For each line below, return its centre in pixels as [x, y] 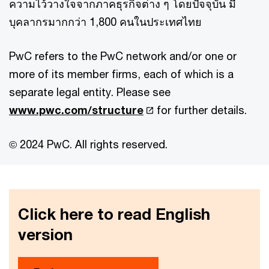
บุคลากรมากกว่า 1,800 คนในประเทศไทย [105, 22]
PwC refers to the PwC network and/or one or [123, 56]
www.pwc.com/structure [76, 110]
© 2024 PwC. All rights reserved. [88, 144]
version [45, 234]
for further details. [201, 110]
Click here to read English [114, 214]
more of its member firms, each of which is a [121, 74]
